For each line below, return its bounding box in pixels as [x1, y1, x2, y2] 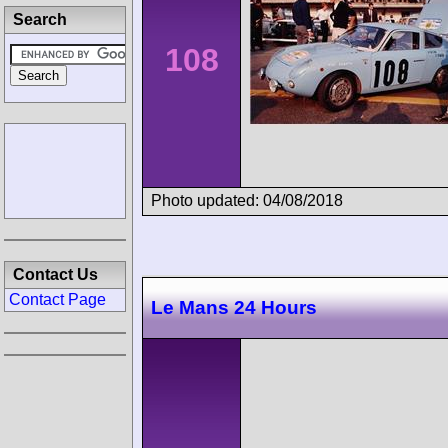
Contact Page [9, 291, 106, 308]
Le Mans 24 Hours [151, 297, 317, 319]
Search [13, 11, 67, 28]
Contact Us [13, 266, 98, 283]
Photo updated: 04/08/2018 [151, 191, 343, 209]
